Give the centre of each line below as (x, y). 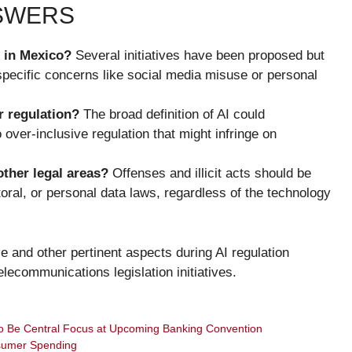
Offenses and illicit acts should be (210, 174)
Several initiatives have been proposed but (198, 56)
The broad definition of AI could (172, 115)
